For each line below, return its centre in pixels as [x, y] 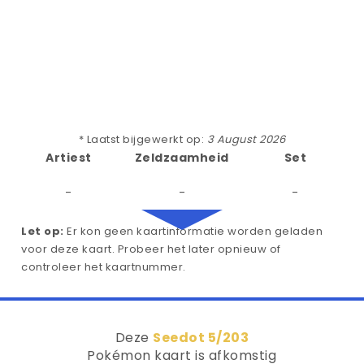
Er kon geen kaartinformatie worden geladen [193, 231]
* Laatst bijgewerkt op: [143, 139]
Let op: [43, 231]
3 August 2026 [246, 139]
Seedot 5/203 [201, 338]
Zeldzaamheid [182, 158]
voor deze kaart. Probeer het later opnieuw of [151, 249]
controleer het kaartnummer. [104, 267]
